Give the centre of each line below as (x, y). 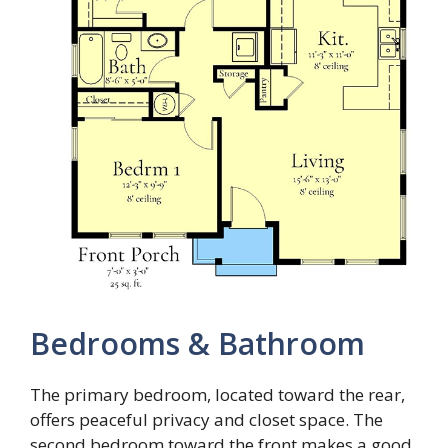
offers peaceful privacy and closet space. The (206, 419)
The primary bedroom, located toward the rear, (217, 394)
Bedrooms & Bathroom (197, 343)
